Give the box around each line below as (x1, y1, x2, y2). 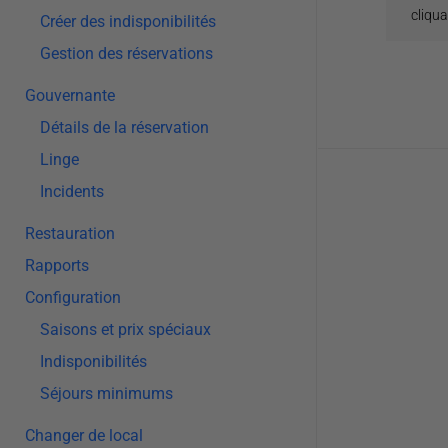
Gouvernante (25, 86, 115, 105)
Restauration (25, 224, 115, 243)
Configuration (25, 288, 121, 307)
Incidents (40, 182, 104, 201)
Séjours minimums (40, 384, 173, 403)
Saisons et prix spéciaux (40, 320, 211, 339)
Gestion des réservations (40, 44, 213, 63)
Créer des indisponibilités (40, 12, 216, 31)
